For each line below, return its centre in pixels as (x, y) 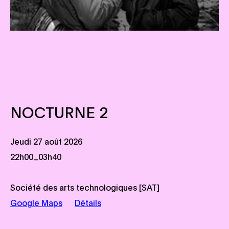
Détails (88, 202)
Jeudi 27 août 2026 (46, 141)
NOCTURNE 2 (59, 111)
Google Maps (36, 202)
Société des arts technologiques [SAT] (85, 187)
